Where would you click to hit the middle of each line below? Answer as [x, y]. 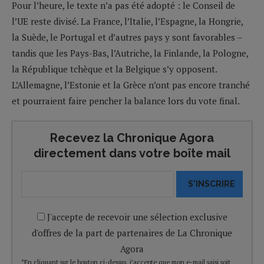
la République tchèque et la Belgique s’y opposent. [114, 69]
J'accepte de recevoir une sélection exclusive [136, 217]
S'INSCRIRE [212, 184]
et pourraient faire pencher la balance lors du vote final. [126, 100]
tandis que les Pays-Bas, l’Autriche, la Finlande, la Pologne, [130, 53]
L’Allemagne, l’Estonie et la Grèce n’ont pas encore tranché [131, 85]
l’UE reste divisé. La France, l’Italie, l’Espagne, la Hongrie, [127, 21]
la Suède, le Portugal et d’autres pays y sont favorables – [127, 37]
